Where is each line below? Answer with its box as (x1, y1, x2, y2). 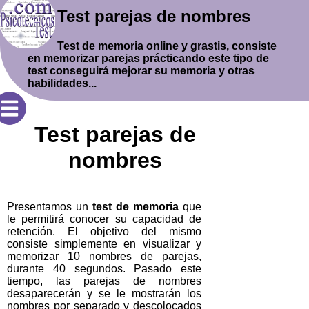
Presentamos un (7, 200, 92, 212)
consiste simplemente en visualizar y (7, 237, 201, 250)
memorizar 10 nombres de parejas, (7, 250, 201, 262)
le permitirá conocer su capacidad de (7, 212, 201, 225)
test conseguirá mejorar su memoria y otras (28, 64, 255, 77)
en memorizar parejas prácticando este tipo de (28, 52, 269, 64)
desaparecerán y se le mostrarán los (7, 287, 201, 299)
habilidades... (28, 77, 97, 89)
